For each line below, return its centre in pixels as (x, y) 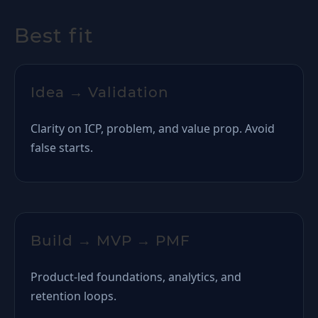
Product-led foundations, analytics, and (136, 277)
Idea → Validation (100, 92)
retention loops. (73, 296)
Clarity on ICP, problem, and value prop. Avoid (153, 128)
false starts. (62, 148)
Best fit (54, 35)
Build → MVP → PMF (110, 241)
